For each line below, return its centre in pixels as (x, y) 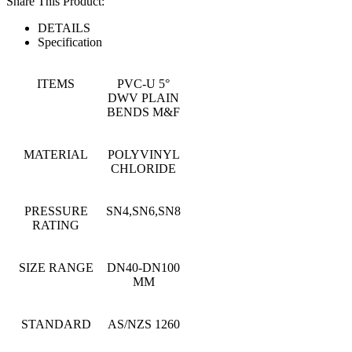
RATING (56, 225)
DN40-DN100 (143, 268)
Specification (70, 42)
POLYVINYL (143, 154)
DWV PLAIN (143, 98)
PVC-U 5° (143, 84)
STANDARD (56, 324)
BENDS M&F (143, 112)
